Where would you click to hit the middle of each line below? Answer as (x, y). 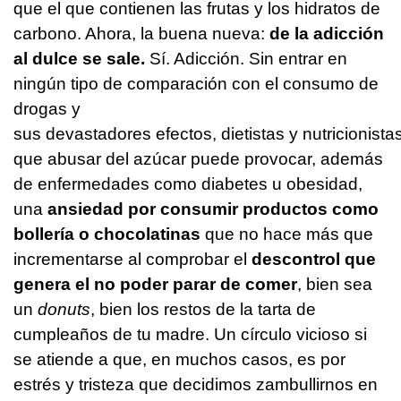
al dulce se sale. (79, 58)
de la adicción (327, 33)
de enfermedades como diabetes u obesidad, (188, 183)
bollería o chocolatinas (109, 234)
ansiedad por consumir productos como (213, 209)
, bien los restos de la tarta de (203, 309)
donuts (64, 309)
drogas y (47, 108)
